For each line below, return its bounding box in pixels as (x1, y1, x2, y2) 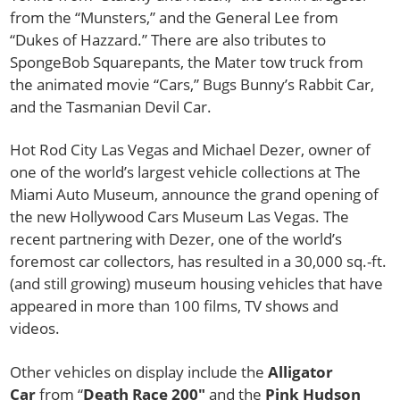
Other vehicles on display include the (10, 362, 269, 383)
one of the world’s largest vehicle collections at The (10, 162, 362, 183)
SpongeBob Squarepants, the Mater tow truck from (10, 51, 364, 72)
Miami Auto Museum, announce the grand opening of (10, 184, 379, 205)
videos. (10, 318, 61, 339)
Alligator (268, 362, 334, 383)
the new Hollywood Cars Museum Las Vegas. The (10, 206, 350, 228)
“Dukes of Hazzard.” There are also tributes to (10, 29, 327, 50)
